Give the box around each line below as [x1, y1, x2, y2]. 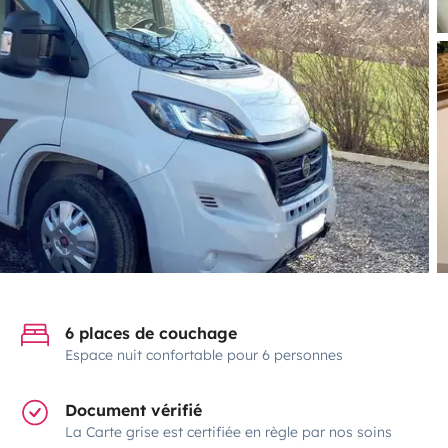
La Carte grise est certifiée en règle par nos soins [65, 422, 393, 441]
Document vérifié [65, 399, 203, 420]
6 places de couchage [65, 322, 238, 343]
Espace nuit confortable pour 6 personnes [65, 345, 344, 364]
